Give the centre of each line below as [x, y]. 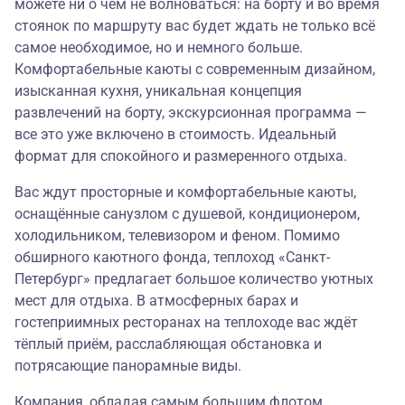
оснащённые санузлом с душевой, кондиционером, [187, 214]
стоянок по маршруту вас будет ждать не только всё [195, 26]
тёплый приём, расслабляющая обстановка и [168, 344]
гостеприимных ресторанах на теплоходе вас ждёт [186, 323]
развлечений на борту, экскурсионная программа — [191, 113]
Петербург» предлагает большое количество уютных [194, 279]
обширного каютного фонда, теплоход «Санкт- [172, 258]
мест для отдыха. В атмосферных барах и [156, 301]
